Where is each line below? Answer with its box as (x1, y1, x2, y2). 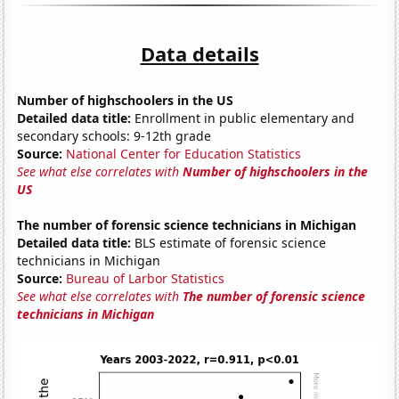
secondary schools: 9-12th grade (17, 126, 212, 144)
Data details (140, 39, 259, 67)
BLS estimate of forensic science (131, 233, 327, 251)
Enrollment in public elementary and (131, 109, 355, 126)
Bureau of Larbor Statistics (66, 269, 225, 287)
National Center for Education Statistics (66, 144, 302, 162)
